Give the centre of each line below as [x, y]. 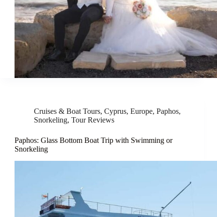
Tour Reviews [93, 120]
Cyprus [115, 111]
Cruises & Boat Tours [67, 111]
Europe [141, 111]
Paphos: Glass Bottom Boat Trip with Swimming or [93, 140]
